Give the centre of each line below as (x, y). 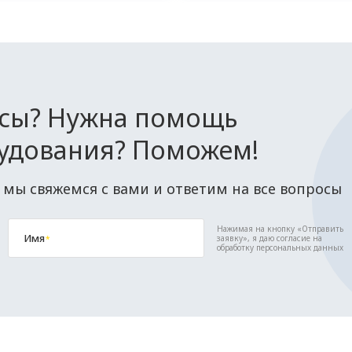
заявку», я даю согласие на (269, 238)
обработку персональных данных (280, 247)
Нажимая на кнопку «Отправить (280, 229)
